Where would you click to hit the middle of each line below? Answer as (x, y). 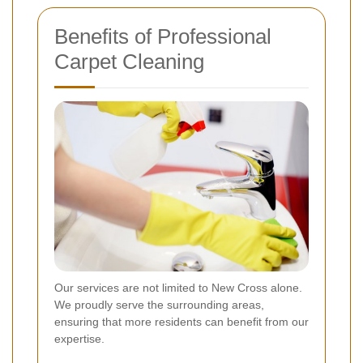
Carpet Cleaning (129, 62)
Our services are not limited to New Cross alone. (178, 288)
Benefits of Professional (163, 37)
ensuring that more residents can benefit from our (181, 322)
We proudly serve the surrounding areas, (159, 305)
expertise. (79, 339)
